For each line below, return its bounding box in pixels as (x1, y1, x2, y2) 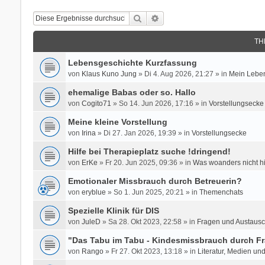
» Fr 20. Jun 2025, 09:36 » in (97, 158, 193, 167)
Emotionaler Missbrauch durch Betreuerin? (67, 176, 242, 186)
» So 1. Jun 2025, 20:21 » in (105, 188, 199, 196)
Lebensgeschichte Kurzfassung (67, 57, 197, 67)
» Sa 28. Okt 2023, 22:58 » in (100, 217, 197, 226)
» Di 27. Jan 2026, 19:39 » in (95, 128, 192, 137)
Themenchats (199, 188, 243, 196)
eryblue (81, 188, 106, 196)
